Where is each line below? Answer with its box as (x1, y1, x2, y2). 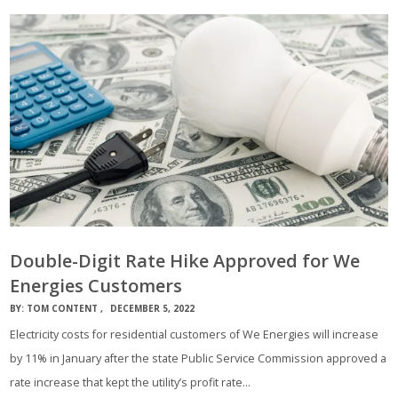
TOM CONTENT (27, 302, 99, 315)
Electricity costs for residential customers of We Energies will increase (10, 327, 379, 343)
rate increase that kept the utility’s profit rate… (10, 375, 251, 391)
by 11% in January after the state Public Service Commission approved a (10, 351, 387, 367)
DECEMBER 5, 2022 (110, 302, 195, 315)
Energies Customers (10, 274, 183, 298)
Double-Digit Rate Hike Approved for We (10, 249, 361, 274)
